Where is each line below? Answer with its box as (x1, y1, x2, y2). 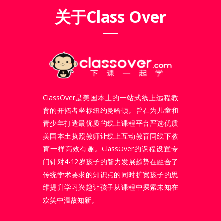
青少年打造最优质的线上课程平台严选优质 (43, 118, 178, 128)
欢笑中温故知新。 (43, 195, 98, 205)
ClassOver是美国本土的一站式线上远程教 (43, 92, 178, 102)
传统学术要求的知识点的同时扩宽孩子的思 (43, 169, 178, 179)
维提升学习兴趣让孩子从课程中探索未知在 (43, 182, 178, 192)
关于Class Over (55, 6, 166, 27)
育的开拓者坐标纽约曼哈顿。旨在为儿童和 (43, 105, 178, 115)
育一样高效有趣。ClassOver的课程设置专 (43, 144, 178, 153)
